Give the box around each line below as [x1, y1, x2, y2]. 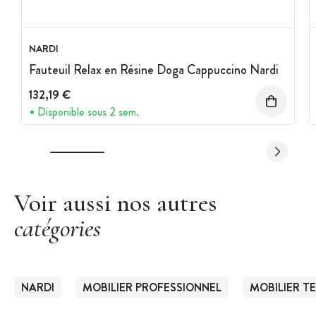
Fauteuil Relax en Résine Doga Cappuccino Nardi [29, 60, 279, 79]
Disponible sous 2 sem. [37, 104, 139, 121]
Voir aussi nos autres [14, 188, 217, 219]
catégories [14, 213, 101, 244]
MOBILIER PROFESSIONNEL [83, 279, 221, 296]
